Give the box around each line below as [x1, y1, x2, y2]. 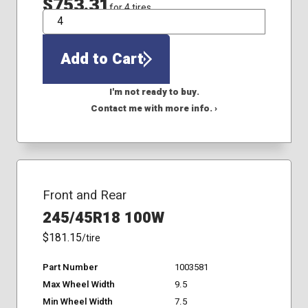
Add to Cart [60, 48, 144, 71]
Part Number [42, 261, 98, 275]
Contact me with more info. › [91, 102, 217, 116]
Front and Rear [42, 186, 126, 206]
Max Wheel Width [42, 278, 115, 292]
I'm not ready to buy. [109, 85, 199, 100]
